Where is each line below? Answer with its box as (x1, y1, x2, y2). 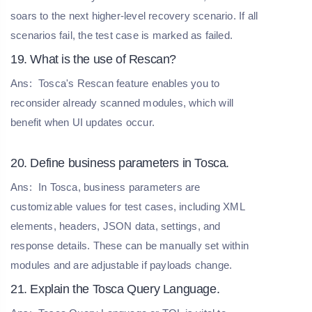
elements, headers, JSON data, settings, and (10, 220, 221, 233)
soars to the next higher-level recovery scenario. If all (10, 10, 258, 22)
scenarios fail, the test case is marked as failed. (10, 29, 233, 42)
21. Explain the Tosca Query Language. (10, 282, 220, 297)
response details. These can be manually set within (10, 240, 249, 252)
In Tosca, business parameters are (35, 181, 201, 194)
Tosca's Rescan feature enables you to (35, 77, 220, 90)
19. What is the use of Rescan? (10, 52, 176, 67)
